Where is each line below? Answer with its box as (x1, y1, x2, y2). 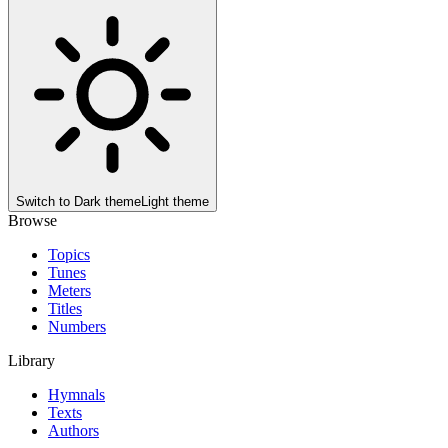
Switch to (16, 193, 74, 209)
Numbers (48, 317, 106, 335)
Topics (48, 245, 90, 263)
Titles (48, 299, 82, 317)
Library (8, 351, 55, 369)
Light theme (141, 193, 209, 209)
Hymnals (48, 385, 105, 403)
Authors (48, 421, 99, 439)
